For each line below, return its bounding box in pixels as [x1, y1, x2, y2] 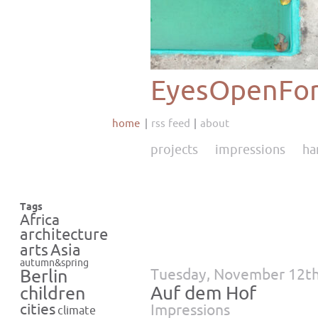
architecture [20, 226, 108, 243]
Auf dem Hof [150, 284, 256, 304]
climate [57, 305, 96, 317]
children [20, 285, 85, 303]
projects [150, 143, 198, 157]
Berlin [20, 268, 67, 286]
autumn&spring [20, 258, 89, 268]
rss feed [151, 118, 190, 129]
